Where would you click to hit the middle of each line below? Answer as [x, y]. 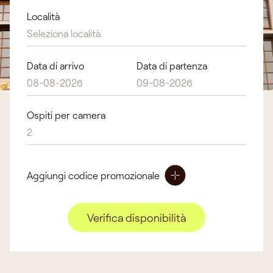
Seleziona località [64, 33]
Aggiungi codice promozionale [93, 175]
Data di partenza [172, 66]
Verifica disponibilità [136, 217]
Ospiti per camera [66, 115]
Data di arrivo [55, 66]
